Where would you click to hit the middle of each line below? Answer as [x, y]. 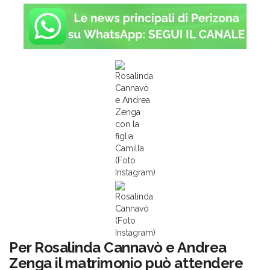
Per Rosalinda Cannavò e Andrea [118, 247]
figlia [124, 136]
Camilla [129, 148]
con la [127, 124]
